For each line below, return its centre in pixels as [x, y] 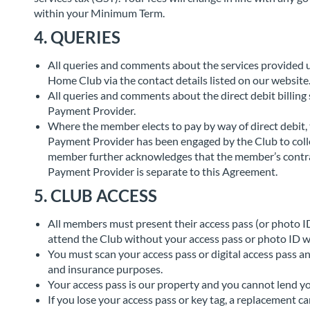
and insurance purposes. [105, 269]
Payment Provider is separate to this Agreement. [163, 171]
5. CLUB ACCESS [95, 195]
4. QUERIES [77, 37]
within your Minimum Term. [99, 13]
